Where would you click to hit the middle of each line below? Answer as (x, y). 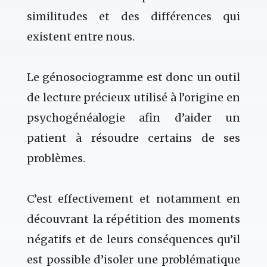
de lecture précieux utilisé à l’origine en (133, 98)
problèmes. (56, 159)
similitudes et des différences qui (133, 17)
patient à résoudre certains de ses (133, 138)
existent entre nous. (82, 37)
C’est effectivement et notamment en (133, 199)
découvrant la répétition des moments (133, 219)
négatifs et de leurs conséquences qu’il (133, 240)
